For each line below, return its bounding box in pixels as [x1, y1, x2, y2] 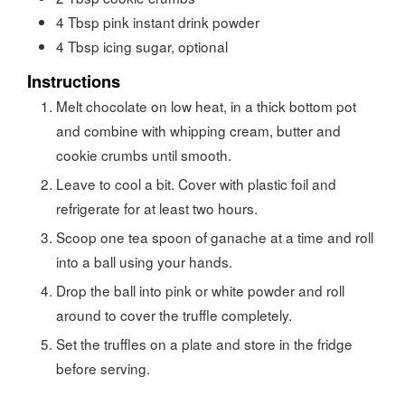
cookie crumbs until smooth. [56, 145, 231, 165]
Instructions [27, 69, 120, 94]
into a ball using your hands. [56, 251, 232, 272]
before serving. [56, 358, 150, 379]
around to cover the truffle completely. [56, 305, 292, 325]
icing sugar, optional [103, 36, 228, 57]
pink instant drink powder [103, 12, 259, 33]
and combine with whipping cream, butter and [56, 120, 341, 141]
